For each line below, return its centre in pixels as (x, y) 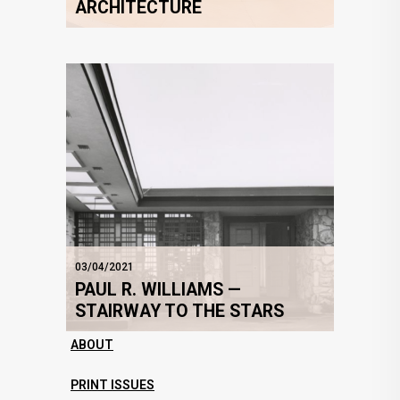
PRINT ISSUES (112, 385)
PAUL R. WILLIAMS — (158, 290)
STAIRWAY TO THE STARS (179, 312)
